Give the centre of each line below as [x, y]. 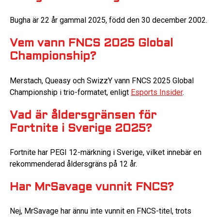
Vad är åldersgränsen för [83, 116]
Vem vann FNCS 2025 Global [91, 44]
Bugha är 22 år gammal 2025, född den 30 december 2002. [108, 20]
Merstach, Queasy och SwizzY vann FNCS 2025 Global [102, 80]
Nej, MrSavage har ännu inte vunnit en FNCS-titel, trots [101, 211]
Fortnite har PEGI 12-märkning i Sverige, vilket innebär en [106, 152]
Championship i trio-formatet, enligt [70, 92]
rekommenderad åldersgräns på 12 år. [73, 164]
